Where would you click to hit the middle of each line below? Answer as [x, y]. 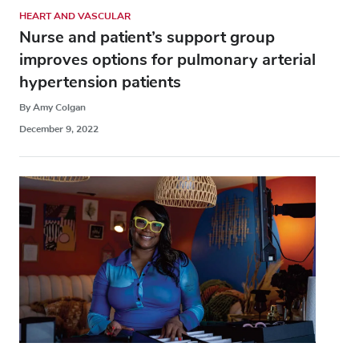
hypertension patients [100, 82]
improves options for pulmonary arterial [167, 59]
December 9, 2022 [59, 129]
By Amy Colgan [52, 107]
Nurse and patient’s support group [147, 37]
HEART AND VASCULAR [75, 16]
